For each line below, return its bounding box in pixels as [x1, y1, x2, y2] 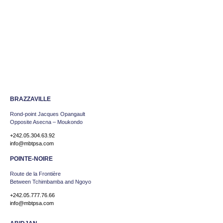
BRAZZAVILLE [10, 95, 51, 103]
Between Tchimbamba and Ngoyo [10, 178, 91, 185]
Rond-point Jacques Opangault [10, 111, 85, 117]
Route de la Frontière [10, 170, 61, 177]
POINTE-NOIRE [10, 155, 53, 162]
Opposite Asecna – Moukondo [10, 118, 83, 125]
